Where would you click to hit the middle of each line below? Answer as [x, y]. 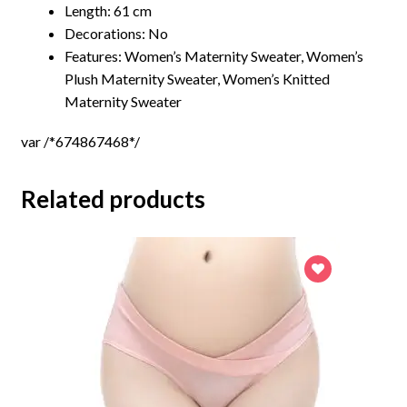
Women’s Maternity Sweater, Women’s [243, 55]
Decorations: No [116, 33]
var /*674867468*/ [80, 142]
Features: [94, 55]
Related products [113, 199]
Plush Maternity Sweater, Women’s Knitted [197, 78]
